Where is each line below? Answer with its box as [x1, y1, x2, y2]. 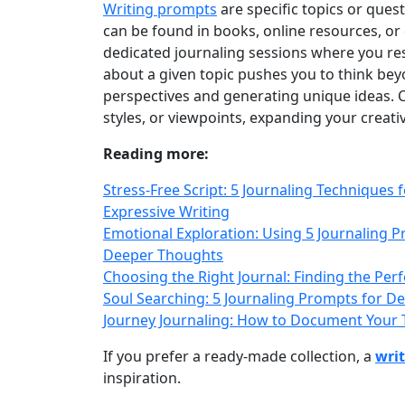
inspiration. [103, 368, 181, 388]
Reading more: [103, 144, 209, 164]
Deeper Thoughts [103, 245, 223, 265]
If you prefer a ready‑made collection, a [103, 346, 375, 366]
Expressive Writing [103, 202, 230, 221]
